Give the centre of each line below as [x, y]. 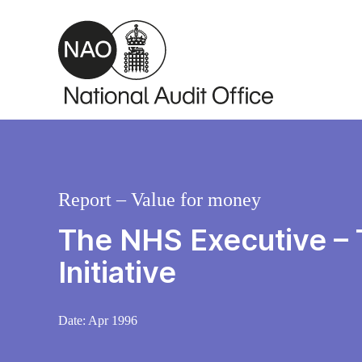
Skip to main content [75, 16]
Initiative [117, 273]
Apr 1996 [113, 321]
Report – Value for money [160, 200]
